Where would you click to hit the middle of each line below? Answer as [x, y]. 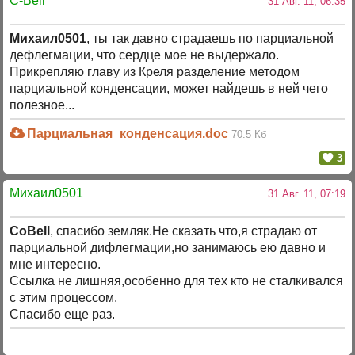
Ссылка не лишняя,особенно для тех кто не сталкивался [177, 281]
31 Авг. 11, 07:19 [303, 194]
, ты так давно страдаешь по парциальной [210, 38]
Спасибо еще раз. [63, 314]
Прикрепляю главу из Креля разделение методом [155, 72]
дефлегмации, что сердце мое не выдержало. [145, 55]
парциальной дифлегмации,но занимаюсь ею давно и [168, 247]
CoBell [30, 231]
